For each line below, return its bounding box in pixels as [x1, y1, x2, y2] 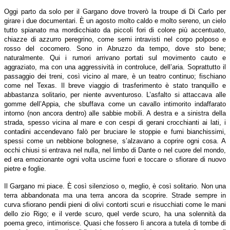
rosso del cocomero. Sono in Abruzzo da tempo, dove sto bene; [4, 44, 226, 52]
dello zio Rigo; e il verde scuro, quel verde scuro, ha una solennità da [4, 209, 226, 218]
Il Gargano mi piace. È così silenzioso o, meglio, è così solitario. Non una [4, 182, 226, 190]
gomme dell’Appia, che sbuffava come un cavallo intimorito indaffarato [4, 100, 226, 108]
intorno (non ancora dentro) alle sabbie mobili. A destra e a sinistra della [4, 109, 226, 117]
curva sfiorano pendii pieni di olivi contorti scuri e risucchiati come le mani [4, 200, 226, 208]
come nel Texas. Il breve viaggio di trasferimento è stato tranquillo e [4, 81, 226, 89]
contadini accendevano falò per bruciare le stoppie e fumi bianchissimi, [4, 127, 226, 136]
